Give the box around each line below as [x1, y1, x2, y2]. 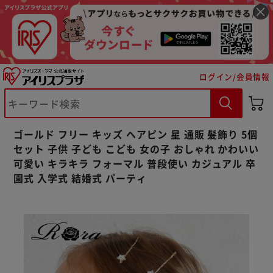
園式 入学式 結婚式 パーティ [13, 170, 147, 185]
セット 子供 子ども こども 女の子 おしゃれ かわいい [13, 141, 260, 156]
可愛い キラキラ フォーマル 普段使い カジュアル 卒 [13, 155, 257, 171]
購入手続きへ [163, 128, 218, 141]
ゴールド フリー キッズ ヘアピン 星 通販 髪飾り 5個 [13, 126, 258, 141]
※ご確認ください [29, 94, 122, 111]
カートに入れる [51, 128, 115, 141]
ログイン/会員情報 [199, 70, 270, 82]
